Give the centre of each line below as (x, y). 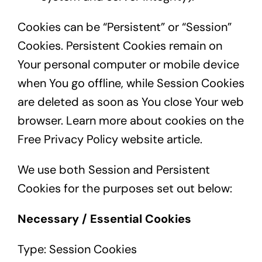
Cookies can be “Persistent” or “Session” (124, 27)
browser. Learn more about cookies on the (130, 121)
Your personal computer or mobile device (128, 65)
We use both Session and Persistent (113, 170)
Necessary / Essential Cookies (104, 219)
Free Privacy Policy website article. (110, 139)
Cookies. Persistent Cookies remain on (120, 46)
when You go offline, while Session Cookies (131, 83)
